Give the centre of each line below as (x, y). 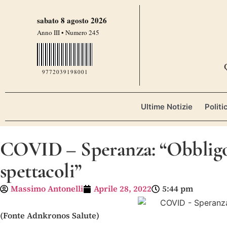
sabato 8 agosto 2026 (72, 20)
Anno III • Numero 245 (68, 32)
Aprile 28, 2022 (123, 189)
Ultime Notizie (166, 107)
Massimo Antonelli (47, 189)
